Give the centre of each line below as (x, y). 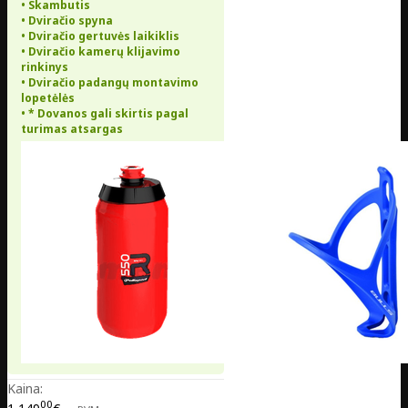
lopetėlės (48, 98)
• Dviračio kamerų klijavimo (101, 52)
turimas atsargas (72, 129)
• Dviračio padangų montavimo (110, 83)
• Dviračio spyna (67, 21)
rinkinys (45, 67)
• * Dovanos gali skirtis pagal (105, 114)
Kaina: (25, 389)
